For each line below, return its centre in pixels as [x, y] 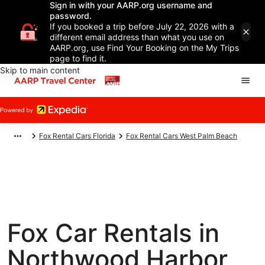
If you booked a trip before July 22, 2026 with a [142, 26]
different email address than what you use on [137, 37]
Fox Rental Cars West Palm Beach [182, 136]
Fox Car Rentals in [113, 233]
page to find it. [78, 58]
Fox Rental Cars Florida [77, 136]
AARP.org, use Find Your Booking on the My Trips [144, 48]
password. [71, 16]
